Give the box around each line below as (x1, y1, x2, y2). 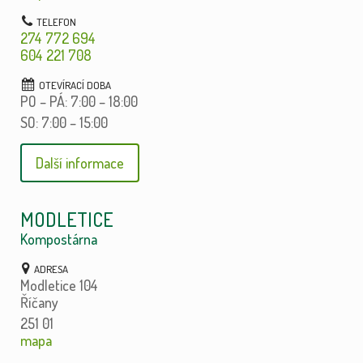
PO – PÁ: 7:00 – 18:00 (19, 92, 138, 111)
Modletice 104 (19, 275, 98, 294)
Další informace (35, 154, 124, 173)
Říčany (19, 293, 58, 311)
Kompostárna (19, 229, 97, 248)
